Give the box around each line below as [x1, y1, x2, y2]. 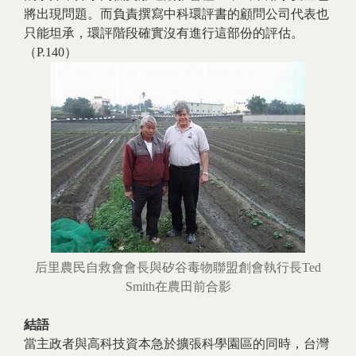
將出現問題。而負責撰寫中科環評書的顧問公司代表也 [24, 7, 329, 21]
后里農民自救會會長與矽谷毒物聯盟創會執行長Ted [35, 261, 321, 274]
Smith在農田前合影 [125, 280, 231, 293]
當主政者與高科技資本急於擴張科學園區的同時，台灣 [24, 337, 329, 350]
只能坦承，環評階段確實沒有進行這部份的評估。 [24, 26, 304, 40]
